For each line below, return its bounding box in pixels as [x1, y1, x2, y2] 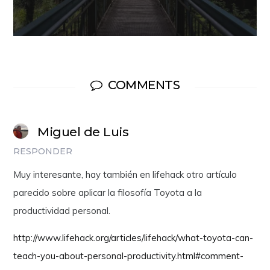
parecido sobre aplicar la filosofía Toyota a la [13, 186, 202, 198]
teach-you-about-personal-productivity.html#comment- [13, 250, 244, 262]
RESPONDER [13, 145, 73, 157]
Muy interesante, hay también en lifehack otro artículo [13, 168, 237, 180]
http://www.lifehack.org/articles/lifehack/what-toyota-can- [13, 231, 254, 243]
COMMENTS [108, 77, 180, 92]
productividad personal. [13, 204, 111, 216]
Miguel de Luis [37, 124, 129, 139]
